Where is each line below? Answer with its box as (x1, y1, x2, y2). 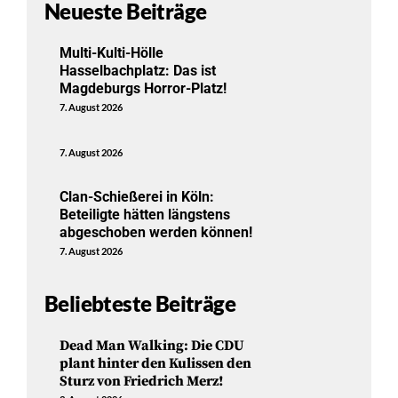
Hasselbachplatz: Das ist (60, 61, 217, 79)
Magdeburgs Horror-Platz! (60, 79, 227, 97)
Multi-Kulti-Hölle (60, 44, 164, 61)
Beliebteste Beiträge (44, 291, 235, 317)
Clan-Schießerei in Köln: (60, 187, 215, 205)
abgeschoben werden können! (60, 223, 253, 241)
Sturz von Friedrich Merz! (60, 371, 225, 390)
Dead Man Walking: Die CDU (60, 336, 245, 354)
